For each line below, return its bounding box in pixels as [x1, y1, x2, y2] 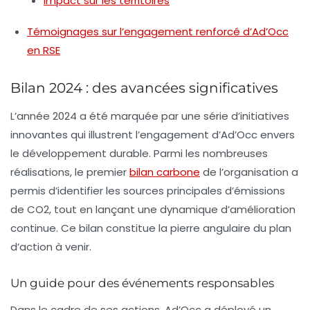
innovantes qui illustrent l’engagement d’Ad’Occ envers [10, 127, 295, 142]
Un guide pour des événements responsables [10, 275, 274, 290]
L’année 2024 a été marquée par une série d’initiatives [10, 108, 289, 123]
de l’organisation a [200, 164, 298, 179]
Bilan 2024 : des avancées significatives [10, 79, 278, 96]
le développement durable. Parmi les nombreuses [10, 145, 268, 161]
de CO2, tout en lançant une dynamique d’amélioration [10, 201, 295, 217]
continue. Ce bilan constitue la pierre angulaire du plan [10, 220, 291, 235]
